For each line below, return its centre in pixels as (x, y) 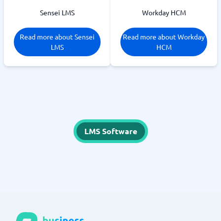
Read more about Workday (164, 37)
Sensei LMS (57, 12)
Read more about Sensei (57, 37)
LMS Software (110, 131)
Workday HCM (164, 12)
